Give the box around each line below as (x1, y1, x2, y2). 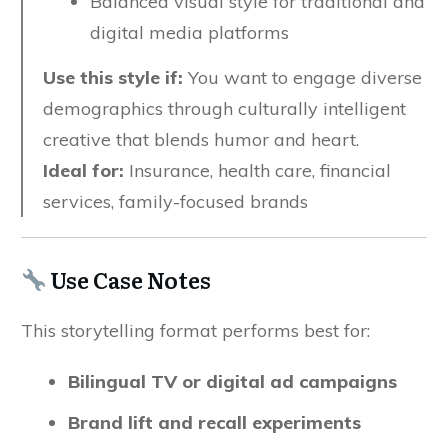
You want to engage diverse (183, 66, 422, 89)
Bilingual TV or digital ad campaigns (68, 370, 397, 393)
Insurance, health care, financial (124, 159, 391, 182)
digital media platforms (90, 21, 289, 44)
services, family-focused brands (43, 190, 308, 213)
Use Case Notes (46, 263, 212, 296)
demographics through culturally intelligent (43, 97, 406, 120)
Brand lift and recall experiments (68, 411, 361, 434)
